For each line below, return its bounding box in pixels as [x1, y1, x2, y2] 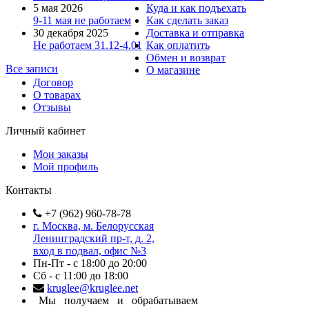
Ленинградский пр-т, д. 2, [33, 232, 154, 245]
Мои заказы [33, 148, 88, 161]
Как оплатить [146, 39, 210, 52]
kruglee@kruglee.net [47, 282, 138, 295]
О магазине [146, 64, 200, 77]
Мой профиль [33, 161, 98, 173]
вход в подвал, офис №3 [33, 245, 146, 257]
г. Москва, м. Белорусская [33, 220, 154, 232]
